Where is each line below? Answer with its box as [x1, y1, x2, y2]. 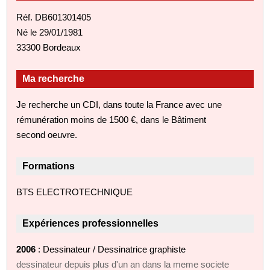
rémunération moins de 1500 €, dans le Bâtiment [16, 114, 207, 125]
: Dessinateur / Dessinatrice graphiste [36, 243, 186, 254]
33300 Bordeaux [16, 42, 81, 52]
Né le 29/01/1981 [16, 27, 83, 37]
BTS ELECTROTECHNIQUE [16, 186, 133, 197]
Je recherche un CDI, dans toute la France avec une [16, 99, 222, 110]
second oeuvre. [16, 129, 78, 140]
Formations [22, 160, 75, 171]
